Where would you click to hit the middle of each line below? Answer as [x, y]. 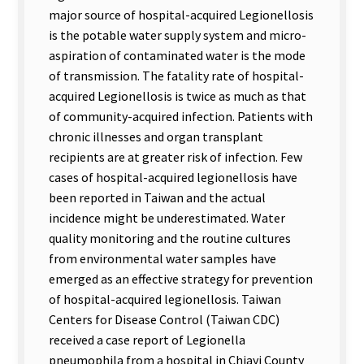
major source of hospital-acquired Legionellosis [181, 14]
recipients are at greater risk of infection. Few [175, 156]
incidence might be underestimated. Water [167, 217]
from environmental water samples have [162, 258]
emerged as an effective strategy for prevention [181, 278]
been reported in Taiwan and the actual [157, 197]
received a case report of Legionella [147, 339]
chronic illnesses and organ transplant [156, 136]
